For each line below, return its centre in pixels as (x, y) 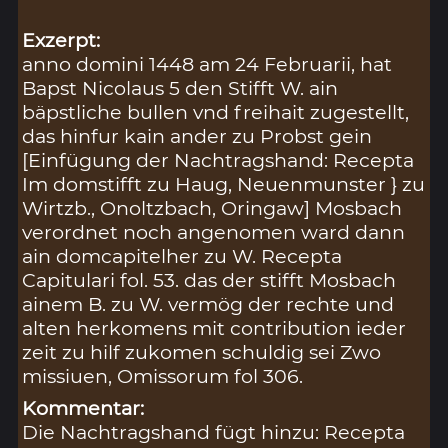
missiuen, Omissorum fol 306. (163, 375)
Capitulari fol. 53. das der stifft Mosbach (209, 279)
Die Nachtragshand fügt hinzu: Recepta (214, 431)
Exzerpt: (61, 39)
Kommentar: (83, 407)
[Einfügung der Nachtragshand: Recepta (218, 159)
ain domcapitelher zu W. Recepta (182, 255)
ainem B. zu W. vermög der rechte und (208, 303)
